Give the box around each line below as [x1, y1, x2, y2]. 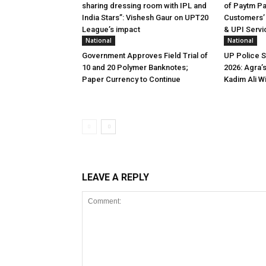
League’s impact [82, 25, 140, 34]
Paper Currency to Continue [82, 75, 180, 84]
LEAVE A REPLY [82, 172, 149, 183]
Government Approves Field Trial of [82, 51, 208, 61]
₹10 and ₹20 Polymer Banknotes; [82, 63, 188, 72]
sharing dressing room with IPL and [82, 1, 207, 11]
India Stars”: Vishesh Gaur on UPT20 [82, 13, 208, 23]
